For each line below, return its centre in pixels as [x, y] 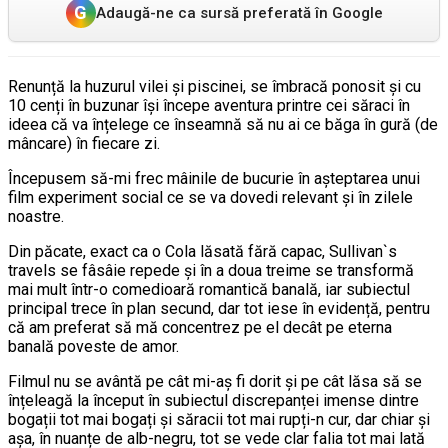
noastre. [36, 216]
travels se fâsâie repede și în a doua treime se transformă [211, 270]
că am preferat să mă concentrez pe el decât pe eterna [200, 327]
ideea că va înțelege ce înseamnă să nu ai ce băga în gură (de [223, 124]
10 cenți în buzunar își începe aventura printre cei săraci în [209, 105]
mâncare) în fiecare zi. [84, 143]
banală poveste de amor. [93, 346]
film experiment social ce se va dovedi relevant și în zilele [210, 197]
